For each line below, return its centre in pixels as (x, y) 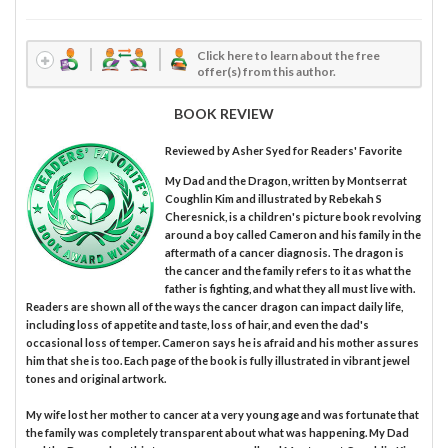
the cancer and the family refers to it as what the (287, 270)
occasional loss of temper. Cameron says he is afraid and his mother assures (222, 342)
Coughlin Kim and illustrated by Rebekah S (273, 198)
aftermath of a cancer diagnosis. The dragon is (284, 252)
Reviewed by (198, 150)
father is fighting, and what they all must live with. (289, 288)
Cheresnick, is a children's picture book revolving (292, 216)
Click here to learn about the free (289, 55)
